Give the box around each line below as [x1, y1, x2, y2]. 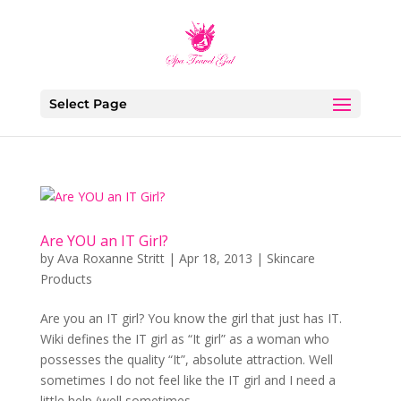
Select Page [48, 96, 127, 112]
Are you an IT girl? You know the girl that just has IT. [39, 310, 342, 327]
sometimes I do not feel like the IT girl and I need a [39, 371, 336, 388]
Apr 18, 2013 [178, 250, 252, 267]
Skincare [266, 250, 315, 267]
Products [39, 270, 92, 287]
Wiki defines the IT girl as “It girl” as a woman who [39, 330, 329, 347]
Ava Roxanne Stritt [56, 250, 165, 267]
